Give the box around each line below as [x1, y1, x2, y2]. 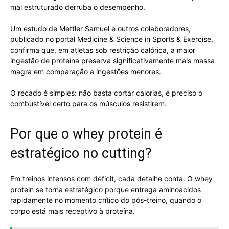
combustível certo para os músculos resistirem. [10, 99, 167, 108]
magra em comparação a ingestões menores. [10, 66, 161, 76]
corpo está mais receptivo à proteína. [10, 206, 137, 215]
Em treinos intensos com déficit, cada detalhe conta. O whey [10, 174, 213, 183]
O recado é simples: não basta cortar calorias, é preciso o [10, 88, 202, 97]
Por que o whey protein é [10, 125, 162, 142]
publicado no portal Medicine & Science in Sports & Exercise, [10, 34, 213, 43]
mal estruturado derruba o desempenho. [10, 2, 145, 11]
